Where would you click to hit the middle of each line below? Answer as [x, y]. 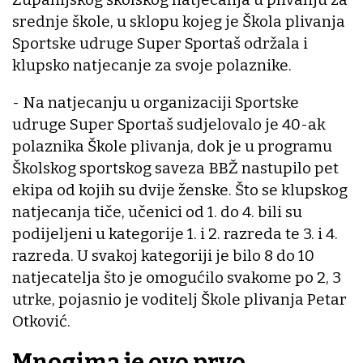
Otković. [41, 322]
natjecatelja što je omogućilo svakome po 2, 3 [177, 278]
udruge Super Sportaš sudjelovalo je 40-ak [169, 125]
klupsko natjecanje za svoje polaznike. [152, 66]
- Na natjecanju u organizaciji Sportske [156, 103]
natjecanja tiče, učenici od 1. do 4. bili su [157, 212]
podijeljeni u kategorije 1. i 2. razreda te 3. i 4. [175, 234]
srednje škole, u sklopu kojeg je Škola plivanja [179, 22]
